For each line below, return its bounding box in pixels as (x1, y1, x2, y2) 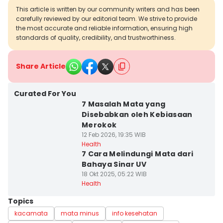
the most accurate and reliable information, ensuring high (16, 24, 193, 32)
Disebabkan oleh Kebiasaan (81, 110, 193, 119)
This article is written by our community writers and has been (16, 5, 200, 13)
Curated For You (14, 89, 76, 99)
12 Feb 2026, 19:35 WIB (81, 130, 146, 139)
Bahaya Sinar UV (81, 159, 147, 169)
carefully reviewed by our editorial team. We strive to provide (16, 14, 197, 23)
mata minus (61, 209, 99, 218)
